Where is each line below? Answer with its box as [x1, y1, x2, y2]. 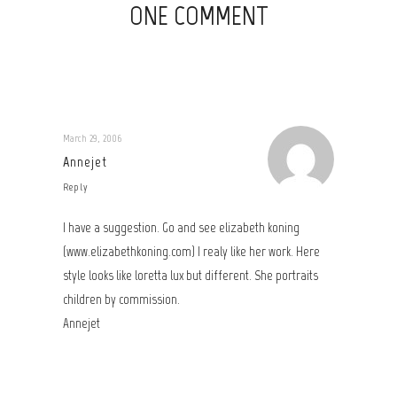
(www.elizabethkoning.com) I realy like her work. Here [63, 244, 320, 260]
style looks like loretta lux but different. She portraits [63, 268, 318, 284]
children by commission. [63, 292, 180, 307]
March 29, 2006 [63, 132, 121, 144]
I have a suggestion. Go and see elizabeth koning [63, 220, 300, 236]
